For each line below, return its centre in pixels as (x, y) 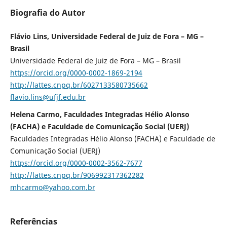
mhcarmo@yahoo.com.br (52, 187)
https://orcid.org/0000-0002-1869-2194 (76, 73)
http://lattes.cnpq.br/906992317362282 (77, 175)
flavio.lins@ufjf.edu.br (48, 97)
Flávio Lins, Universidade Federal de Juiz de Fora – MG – (107, 36)
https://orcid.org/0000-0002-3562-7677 (76, 163)
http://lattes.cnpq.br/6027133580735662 (79, 85)
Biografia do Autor (47, 13)
